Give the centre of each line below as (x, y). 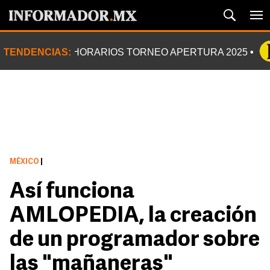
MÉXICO (24, 162)
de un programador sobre (135, 240)
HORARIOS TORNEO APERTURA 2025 (160, 52)
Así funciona (72, 192)
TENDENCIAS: (37, 52)
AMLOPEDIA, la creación (133, 216)
